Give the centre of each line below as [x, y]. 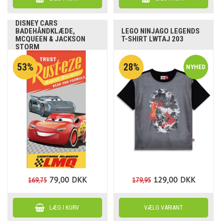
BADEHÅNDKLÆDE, [45, 31]
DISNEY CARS [37, 23]
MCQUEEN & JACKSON [51, 39]
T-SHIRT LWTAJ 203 [153, 39]
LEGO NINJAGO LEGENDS [161, 31]
